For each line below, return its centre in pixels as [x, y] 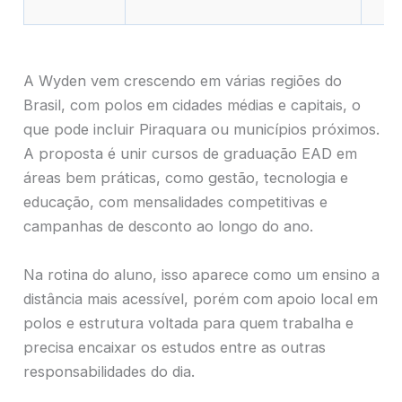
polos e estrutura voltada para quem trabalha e [188, 323]
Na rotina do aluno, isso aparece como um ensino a [201, 274]
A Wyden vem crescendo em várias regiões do [183, 81]
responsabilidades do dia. [109, 371]
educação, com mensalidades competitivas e [175, 202]
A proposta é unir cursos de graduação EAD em [190, 154]
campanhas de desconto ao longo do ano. [168, 227]
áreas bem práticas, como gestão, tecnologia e [186, 178]
